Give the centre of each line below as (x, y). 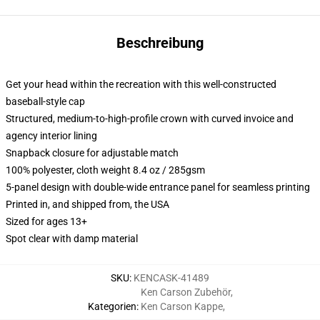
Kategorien (112, 306)
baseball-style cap (45, 101)
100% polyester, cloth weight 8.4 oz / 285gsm (105, 170)
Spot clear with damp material (72, 239)
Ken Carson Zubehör (185, 292)
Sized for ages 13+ (46, 221)
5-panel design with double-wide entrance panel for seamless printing (158, 187)
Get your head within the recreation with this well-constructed (141, 84)
